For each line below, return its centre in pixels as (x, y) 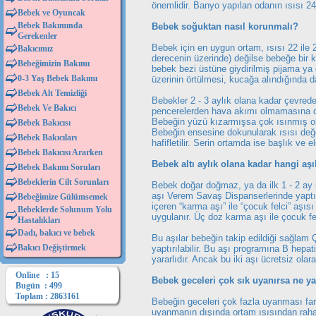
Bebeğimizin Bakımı (54, 63)
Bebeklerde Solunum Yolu (65, 209)
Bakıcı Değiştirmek (52, 248)
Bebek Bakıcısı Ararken (60, 152)
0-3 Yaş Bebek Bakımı (57, 78)
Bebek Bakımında (50, 25)
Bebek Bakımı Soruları (59, 167)
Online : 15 (37, 275)
